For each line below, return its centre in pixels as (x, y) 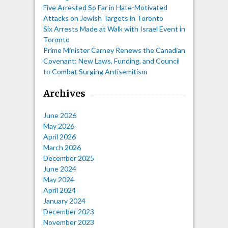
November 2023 (68, 222)
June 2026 (60, 115)
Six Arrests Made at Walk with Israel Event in (114, 28)
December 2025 (68, 158)
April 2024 (59, 190)
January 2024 (64, 201)
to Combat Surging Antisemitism (95, 71)
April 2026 (59, 136)
